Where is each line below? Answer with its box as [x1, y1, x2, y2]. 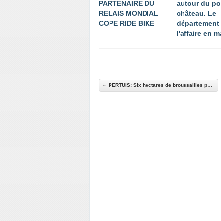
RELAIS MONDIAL [99, 9, 158, 17]
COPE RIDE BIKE [99, 19, 154, 27]
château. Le [177, 9, 216, 17]
